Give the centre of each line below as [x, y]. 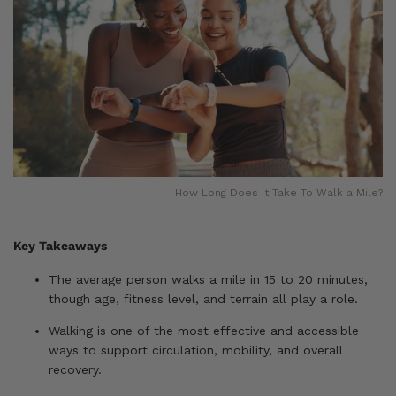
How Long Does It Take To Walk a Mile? [279, 192]
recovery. [75, 369]
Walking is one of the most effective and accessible [204, 330]
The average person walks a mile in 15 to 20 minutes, [208, 279]
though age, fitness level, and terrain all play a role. [203, 298]
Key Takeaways [60, 245]
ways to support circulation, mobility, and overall [196, 350]
